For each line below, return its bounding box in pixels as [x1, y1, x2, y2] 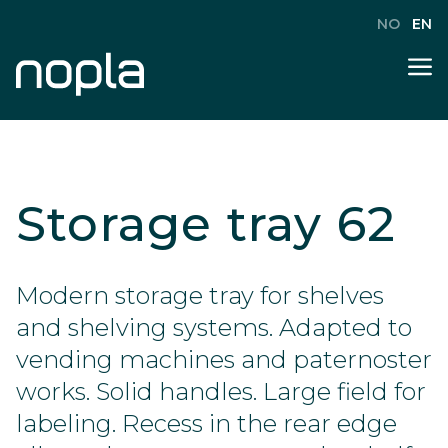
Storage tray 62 [16, 195, 396, 253]
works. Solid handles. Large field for [16, 377, 426, 406]
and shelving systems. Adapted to [16, 313, 412, 342]
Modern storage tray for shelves [16, 281, 384, 310]
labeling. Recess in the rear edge [16, 409, 397, 438]
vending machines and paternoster [16, 345, 432, 374]
